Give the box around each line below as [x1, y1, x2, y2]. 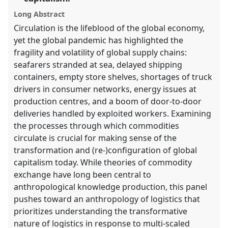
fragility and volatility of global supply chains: [14, 47, 187, 59]
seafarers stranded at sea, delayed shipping [14, 59, 183, 71]
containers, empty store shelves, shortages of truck [14, 71, 213, 83]
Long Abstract [14, 9, 65, 19]
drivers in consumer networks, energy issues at [14, 83, 197, 95]
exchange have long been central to [14, 169, 152, 181]
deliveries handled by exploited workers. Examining [14, 108, 212, 120]
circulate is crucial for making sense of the [14, 132, 177, 144]
